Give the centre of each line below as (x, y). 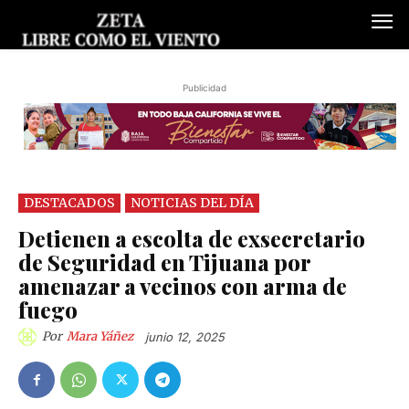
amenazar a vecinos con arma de (183, 285)
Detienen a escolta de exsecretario (192, 238)
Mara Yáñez (100, 336)
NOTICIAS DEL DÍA (192, 202)
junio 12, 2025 (185, 337)
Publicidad (204, 88)
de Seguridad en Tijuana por (164, 262)
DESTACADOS (69, 202)
